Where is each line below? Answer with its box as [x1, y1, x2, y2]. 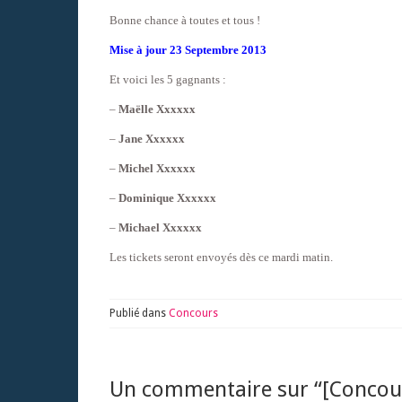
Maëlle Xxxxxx [118, 101, 196, 116]
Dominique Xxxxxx [118, 190, 216, 205]
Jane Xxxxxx [118, 131, 185, 145]
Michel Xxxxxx [118, 161, 196, 175]
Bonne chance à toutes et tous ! [109, 13, 260, 27]
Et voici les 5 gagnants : [109, 72, 226, 86]
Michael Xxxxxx [118, 220, 202, 234]
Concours [169, 306, 218, 319]
